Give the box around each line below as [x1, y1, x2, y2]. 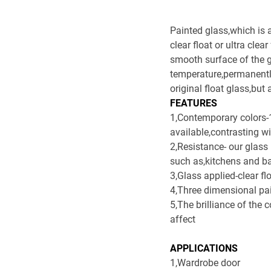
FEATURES [170, 96, 218, 109]
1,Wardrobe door [170, 255, 241, 269]
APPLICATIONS [170, 241, 238, 254]
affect [170, 212, 196, 225]
